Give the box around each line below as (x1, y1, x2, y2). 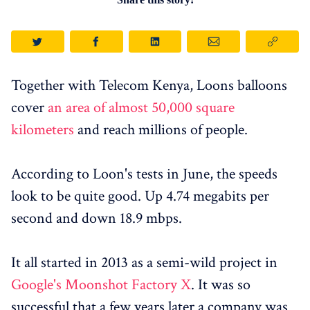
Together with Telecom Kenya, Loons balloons (11, 75, 287, 96)
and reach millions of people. (74, 120, 248, 140)
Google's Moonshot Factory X (11, 275, 191, 295)
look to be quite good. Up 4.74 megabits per (11, 186, 269, 207)
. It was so (191, 275, 250, 295)
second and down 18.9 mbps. (11, 208, 182, 229)
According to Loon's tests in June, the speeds (11, 164, 277, 185)
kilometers (11, 120, 74, 140)
